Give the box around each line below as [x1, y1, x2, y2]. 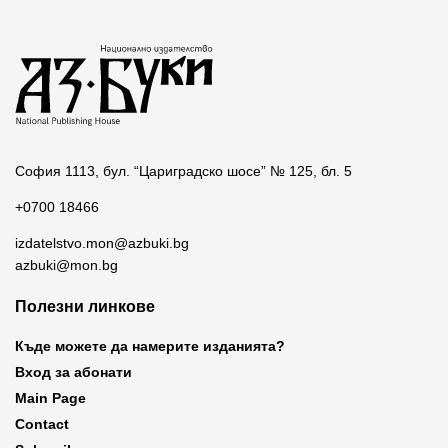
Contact [15, 416, 69, 433]
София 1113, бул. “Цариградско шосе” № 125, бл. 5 [15, 163, 352, 180]
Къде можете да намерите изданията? [15, 338, 285, 355]
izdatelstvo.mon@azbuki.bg [15, 235, 189, 252]
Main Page [15, 390, 86, 407]
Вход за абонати [15, 364, 132, 381]
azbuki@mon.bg [15, 257, 118, 274]
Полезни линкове [15, 298, 155, 316]
